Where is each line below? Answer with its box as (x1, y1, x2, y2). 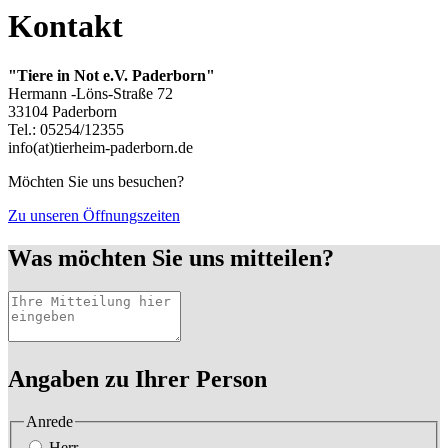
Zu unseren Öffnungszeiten (8, 206, 180, 224)
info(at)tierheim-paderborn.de (8, 138, 197, 156)
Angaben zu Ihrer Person (8, 366, 267, 393)
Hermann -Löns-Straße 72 (8, 84, 173, 102)
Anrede (26, 413, 73, 431)
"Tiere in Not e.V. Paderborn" (8, 66, 215, 84)
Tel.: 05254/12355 (8, 120, 124, 138)
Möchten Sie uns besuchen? (8, 172, 184, 190)
